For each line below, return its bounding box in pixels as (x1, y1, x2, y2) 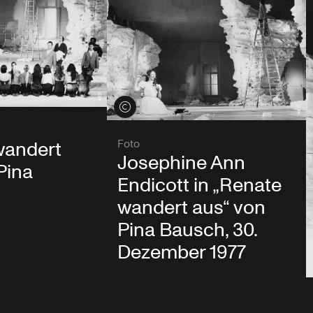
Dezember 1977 (117, 238, 246, 266)
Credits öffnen (113, 100, 183, 112)
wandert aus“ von (117, 194, 265, 221)
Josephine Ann (117, 149, 245, 177)
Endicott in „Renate (117, 171, 282, 199)
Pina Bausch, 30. (117, 216, 257, 244)
